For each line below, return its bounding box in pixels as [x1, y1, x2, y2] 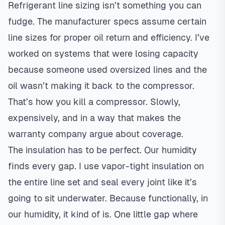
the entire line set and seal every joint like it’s [8, 177, 197, 187]
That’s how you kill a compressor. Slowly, [8, 96, 180, 107]
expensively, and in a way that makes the [8, 113, 181, 123]
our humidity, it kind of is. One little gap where [8, 209, 198, 219]
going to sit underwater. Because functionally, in [8, 193, 208, 203]
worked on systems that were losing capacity [8, 48, 198, 59]
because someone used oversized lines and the [8, 64, 207, 75]
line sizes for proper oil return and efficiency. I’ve [8, 32, 209, 43]
